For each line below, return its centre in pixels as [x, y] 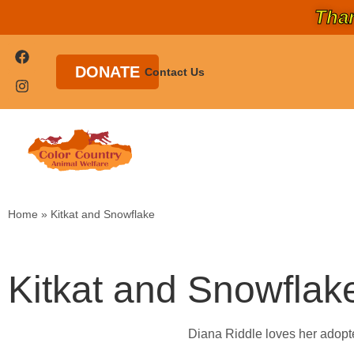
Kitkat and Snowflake [103, 215]
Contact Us [175, 72]
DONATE [107, 72]
